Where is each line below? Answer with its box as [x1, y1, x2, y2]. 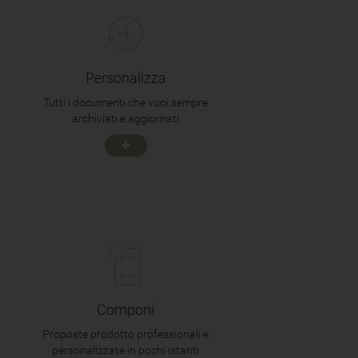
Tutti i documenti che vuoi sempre [43, 94, 209, 110]
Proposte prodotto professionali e [42, 326, 209, 342]
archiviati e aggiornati [72, 110, 180, 126]
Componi [97, 300, 155, 320]
